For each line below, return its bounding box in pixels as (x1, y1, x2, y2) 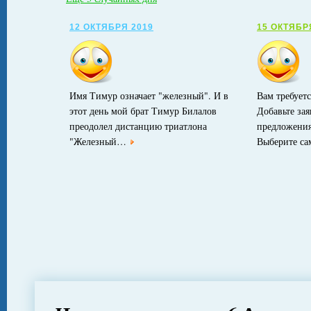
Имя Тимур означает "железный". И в (69, 89, 228, 102)
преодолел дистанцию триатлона (69, 119, 207, 133)
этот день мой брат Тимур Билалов (69, 104, 217, 117)
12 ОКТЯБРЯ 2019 (69, 22, 153, 32)
